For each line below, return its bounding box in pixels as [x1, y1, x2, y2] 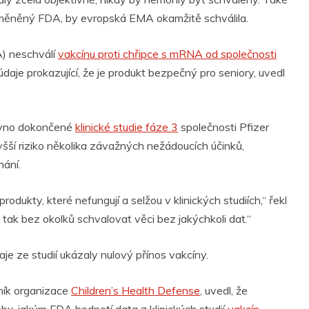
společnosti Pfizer [178, 120, 269, 134]
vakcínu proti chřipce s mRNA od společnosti [58, 47, 277, 61]
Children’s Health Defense [71, 283, 200, 298]
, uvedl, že [200, 283, 248, 298]
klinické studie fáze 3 [75, 120, 178, 134]
